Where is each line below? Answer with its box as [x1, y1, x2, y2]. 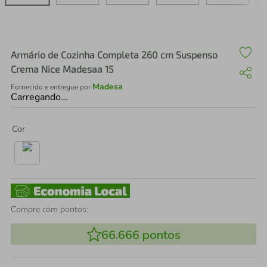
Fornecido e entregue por [11, 82, 92, 92]
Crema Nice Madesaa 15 [11, 63, 114, 74]
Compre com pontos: [11, 204, 88, 215]
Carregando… [11, 91, 67, 104]
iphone [50, 27, 80, 39]
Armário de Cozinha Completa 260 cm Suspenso [11, 49, 218, 60]
